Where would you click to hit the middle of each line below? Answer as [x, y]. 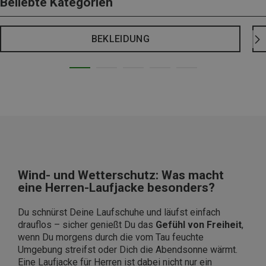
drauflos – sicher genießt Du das [87, 225]
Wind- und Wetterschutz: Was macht [121, 175]
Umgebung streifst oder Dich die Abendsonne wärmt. [128, 250]
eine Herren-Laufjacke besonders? [116, 188]
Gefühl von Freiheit [199, 225]
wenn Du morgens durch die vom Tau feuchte [111, 237]
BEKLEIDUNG [120, 39]
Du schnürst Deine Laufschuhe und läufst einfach [119, 213]
